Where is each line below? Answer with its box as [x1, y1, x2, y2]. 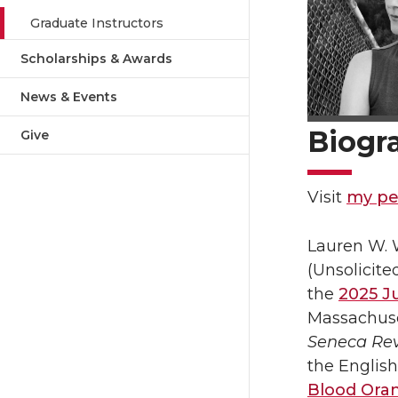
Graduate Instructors [30, 15, 163, 31]
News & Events [20, 89, 117, 105]
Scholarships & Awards [20, 51, 172, 67]
